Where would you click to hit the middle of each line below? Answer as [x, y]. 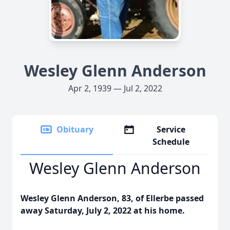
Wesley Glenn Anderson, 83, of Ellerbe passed [112, 198]
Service [171, 129]
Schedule [171, 142]
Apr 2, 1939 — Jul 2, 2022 [115, 88]
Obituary [75, 129]
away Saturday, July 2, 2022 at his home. [103, 210]
